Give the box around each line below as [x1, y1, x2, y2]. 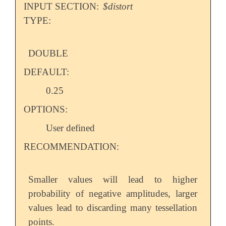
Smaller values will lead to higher [28, 174, 198, 185]
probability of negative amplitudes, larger [28, 188, 198, 199]
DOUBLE [28, 47, 69, 59]
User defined [46, 122, 95, 133]
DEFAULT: [23, 66, 69, 77]
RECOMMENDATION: [23, 141, 119, 152]
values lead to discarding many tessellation [28, 202, 198, 213]
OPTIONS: [23, 103, 68, 115]
